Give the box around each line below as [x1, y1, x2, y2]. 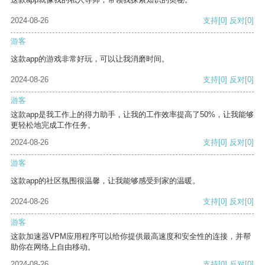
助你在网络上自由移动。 [11, 243, 95, 252]
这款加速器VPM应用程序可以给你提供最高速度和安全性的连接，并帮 [11, 232, 251, 241]
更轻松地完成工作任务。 [11, 121, 95, 130]
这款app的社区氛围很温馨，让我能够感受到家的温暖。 [11, 176, 200, 186]
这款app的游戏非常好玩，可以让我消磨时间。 [11, 54, 169, 64]
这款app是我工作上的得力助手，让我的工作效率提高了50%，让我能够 [11, 110, 254, 119]
